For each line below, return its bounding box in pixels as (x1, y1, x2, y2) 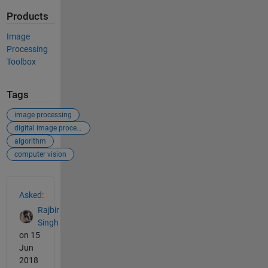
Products (6, 11, 48, 22)
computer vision (14, 150, 66, 159)
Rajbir (37, 205, 59, 215)
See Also (5, 176, 55, 190)
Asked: (19, 190, 44, 200)
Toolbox (6, 56, 36, 66)
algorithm (14, 137, 46, 145)
